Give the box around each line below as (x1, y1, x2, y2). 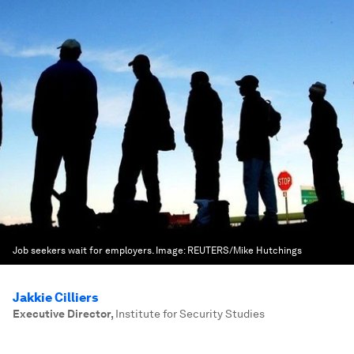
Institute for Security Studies (115, 307, 265, 320)
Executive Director (13, 307, 111, 320)
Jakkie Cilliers (13, 290, 98, 305)
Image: (156, 245, 187, 256)
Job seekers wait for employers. (13, 245, 153, 256)
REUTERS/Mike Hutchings (187, 245, 302, 256)
